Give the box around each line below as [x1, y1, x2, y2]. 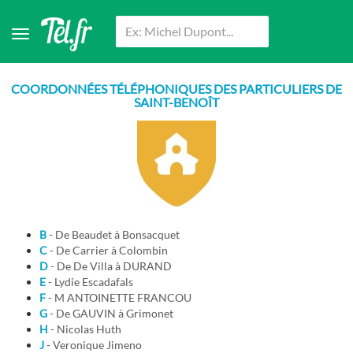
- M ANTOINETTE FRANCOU [54, 291, 191, 305]
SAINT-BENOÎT [134, 95, 219, 110]
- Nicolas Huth [57, 322, 121, 336]
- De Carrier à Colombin [56, 243, 168, 258]
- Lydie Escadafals [54, 275, 133, 289]
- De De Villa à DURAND [57, 259, 172, 273]
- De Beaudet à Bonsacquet [55, 228, 180, 242]
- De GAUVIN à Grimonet [56, 307, 173, 321]
